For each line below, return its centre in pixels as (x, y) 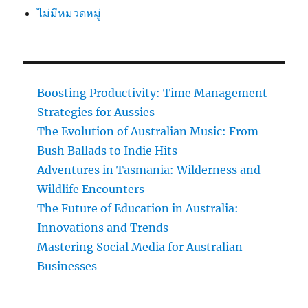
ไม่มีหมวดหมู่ (69, 13)
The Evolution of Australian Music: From (148, 131)
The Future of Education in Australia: (138, 208)
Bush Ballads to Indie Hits (108, 150)
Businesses (67, 266)
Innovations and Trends (103, 227)
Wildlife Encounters (91, 189)
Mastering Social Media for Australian (140, 246)
